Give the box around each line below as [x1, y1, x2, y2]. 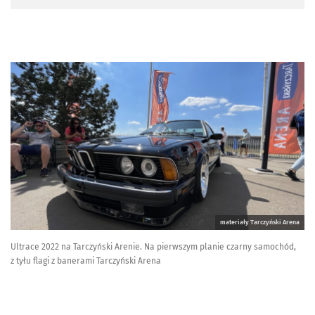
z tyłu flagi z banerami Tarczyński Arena [11, 255, 161, 266]
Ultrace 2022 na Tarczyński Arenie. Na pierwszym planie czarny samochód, [11, 241, 296, 252]
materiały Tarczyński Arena [220, 218, 300, 226]
